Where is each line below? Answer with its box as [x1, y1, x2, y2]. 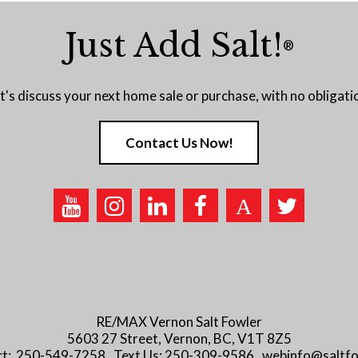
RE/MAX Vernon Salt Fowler [96, 312, 262, 330]
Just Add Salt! [64, 26, 283, 66]
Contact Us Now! [125, 133, 233, 151]
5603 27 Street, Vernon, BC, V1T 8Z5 [66, 329, 292, 347]
